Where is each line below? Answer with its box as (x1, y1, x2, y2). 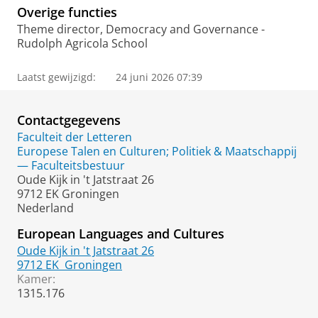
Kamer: (17, 271, 55, 287)
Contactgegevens (17, 111, 121, 128)
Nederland (17, 200, 74, 216)
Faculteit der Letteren (17, 129, 132, 145)
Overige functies (17, 4, 117, 21)
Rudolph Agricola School (17, 35, 148, 51)
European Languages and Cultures (17, 225, 224, 242)
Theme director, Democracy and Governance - (17, 21, 265, 37)
